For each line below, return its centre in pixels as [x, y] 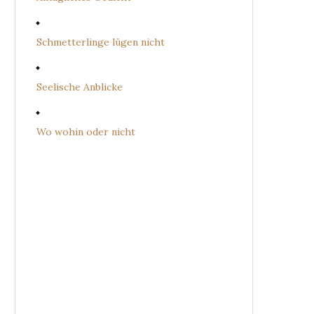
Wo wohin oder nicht [86, 132]
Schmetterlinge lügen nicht [101, 42]
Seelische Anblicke [80, 87]
